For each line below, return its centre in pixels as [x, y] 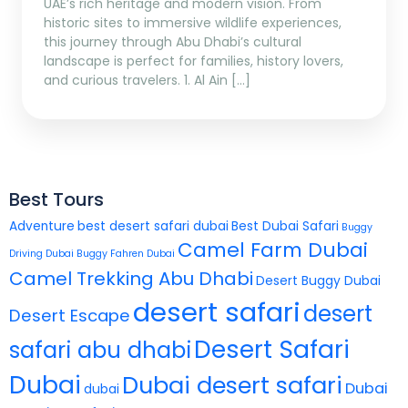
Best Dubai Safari [285, 226]
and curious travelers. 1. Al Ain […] [147, 80]
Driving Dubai [41, 253]
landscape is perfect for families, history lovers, [194, 61]
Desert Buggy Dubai [318, 280]
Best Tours [56, 199]
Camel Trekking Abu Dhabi [131, 278]
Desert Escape [70, 315]
